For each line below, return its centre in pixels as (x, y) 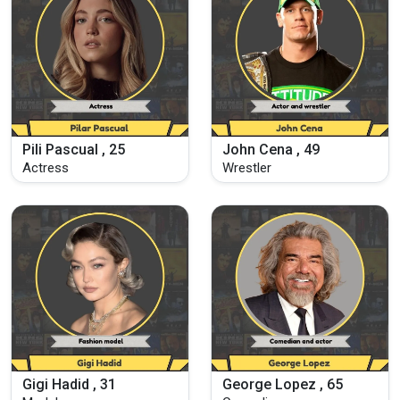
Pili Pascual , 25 (74, 149)
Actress (46, 167)
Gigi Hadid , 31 (69, 385)
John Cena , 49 (271, 149)
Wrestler (247, 167)
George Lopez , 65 (283, 385)
